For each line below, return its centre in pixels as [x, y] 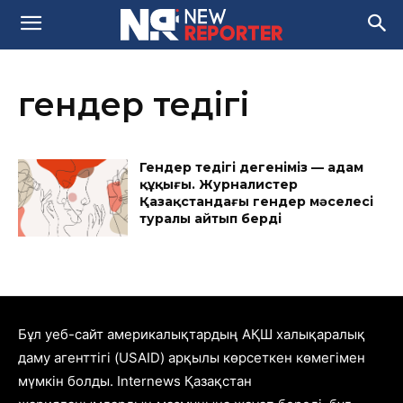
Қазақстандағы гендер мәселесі [257, 201]
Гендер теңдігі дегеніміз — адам [252, 167]
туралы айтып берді [211, 219]
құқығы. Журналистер [219, 184]
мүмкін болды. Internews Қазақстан [135, 381]
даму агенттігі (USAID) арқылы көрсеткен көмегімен [192, 357]
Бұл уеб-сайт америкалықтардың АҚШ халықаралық [192, 334]
